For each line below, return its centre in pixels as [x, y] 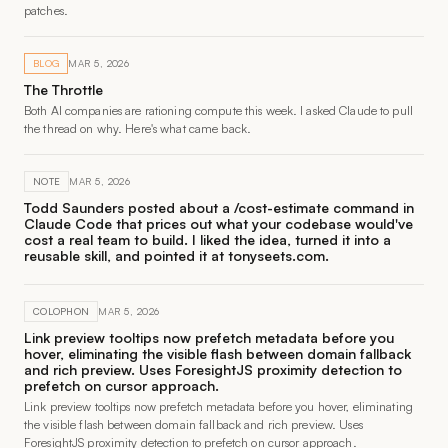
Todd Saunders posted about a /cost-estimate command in [219, 207]
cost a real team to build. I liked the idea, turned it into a [207, 239]
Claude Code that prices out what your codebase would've [218, 223]
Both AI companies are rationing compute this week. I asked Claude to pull [218, 110]
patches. [46, 10]
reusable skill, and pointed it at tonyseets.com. [176, 255]
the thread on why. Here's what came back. [138, 128]
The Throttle [63, 89]
